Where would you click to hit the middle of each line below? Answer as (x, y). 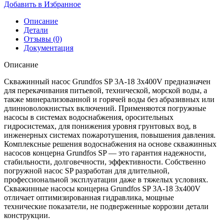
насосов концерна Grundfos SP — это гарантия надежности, (105, 153)
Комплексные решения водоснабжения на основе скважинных (110, 144)
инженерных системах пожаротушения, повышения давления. (110, 135)
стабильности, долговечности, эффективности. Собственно (105, 162)
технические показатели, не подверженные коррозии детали (106, 206)
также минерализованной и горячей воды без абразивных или (109, 99)
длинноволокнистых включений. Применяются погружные (105, 108)
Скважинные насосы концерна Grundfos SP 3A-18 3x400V (102, 189)
